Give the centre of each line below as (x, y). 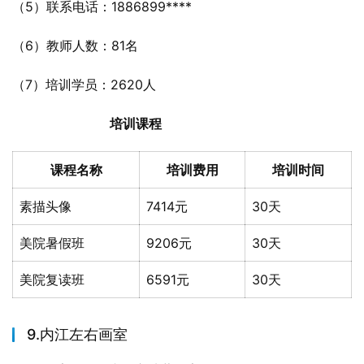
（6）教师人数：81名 (75, 45)
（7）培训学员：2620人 (84, 84)
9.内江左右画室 (77, 334)
